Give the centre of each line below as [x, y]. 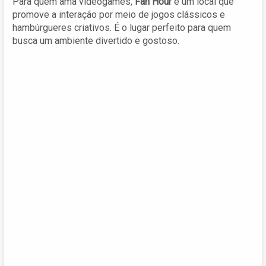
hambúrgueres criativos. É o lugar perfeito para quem [122, 27]
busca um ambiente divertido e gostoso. [96, 40]
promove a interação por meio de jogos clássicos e [119, 14]
